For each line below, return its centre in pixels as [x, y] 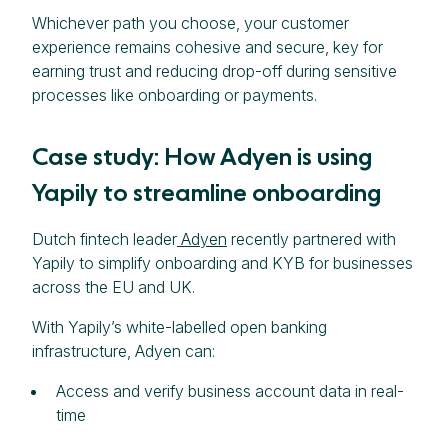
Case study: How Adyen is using [202, 156]
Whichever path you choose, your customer [190, 22]
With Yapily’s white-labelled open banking [179, 326]
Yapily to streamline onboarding [206, 192]
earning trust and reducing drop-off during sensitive [214, 70]
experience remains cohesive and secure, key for [207, 46]
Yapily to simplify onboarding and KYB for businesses [222, 262]
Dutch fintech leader [104, 238]
